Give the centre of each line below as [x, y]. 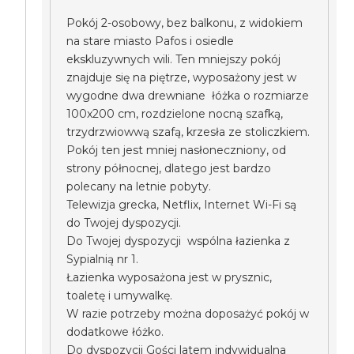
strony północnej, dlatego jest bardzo [169, 168]
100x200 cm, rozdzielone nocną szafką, [175, 114]
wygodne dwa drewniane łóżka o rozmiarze [188, 96]
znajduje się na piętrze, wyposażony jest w [182, 77]
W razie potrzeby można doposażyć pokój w [188, 314]
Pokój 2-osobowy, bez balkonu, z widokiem [185, 23]
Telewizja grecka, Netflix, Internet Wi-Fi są [182, 205]
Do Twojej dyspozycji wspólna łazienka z [179, 241]
